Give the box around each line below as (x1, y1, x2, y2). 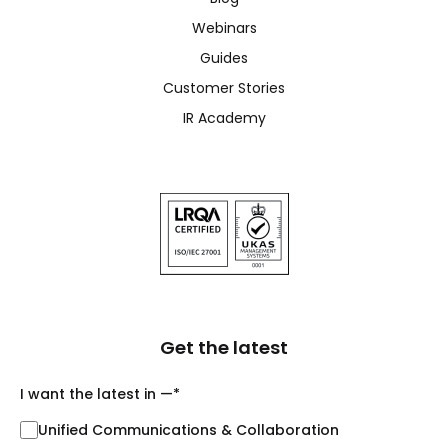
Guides (200, 47, 248, 68)
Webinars (191, 17, 257, 38)
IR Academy (182, 107, 266, 128)
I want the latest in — (20, 383, 173, 404)
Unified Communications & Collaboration (38, 419, 339, 440)
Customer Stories (163, 77, 285, 98)
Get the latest (160, 334, 288, 360)
